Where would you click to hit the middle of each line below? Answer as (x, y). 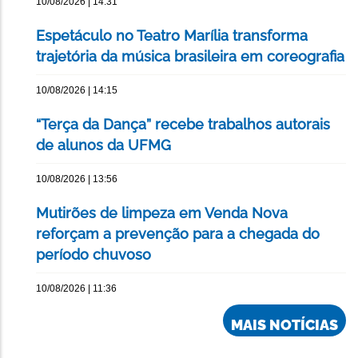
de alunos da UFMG (103, 145)
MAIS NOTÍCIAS (284, 325)
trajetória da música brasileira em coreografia (190, 57)
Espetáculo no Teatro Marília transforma (172, 36)
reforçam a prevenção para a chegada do (178, 234)
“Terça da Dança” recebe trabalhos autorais (183, 125)
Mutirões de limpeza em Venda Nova (162, 213)
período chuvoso (93, 255)
